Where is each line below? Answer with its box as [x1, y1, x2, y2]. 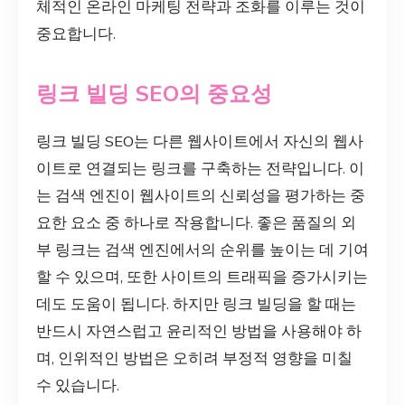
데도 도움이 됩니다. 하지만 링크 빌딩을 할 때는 [36, 294, 356, 316]
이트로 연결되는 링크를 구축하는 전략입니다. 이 [36, 158, 364, 180]
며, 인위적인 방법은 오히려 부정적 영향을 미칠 [36, 348, 353, 370]
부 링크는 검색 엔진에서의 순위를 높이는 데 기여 [36, 240, 369, 261]
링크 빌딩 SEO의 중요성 [36, 79, 272, 108]
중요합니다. [36, 23, 116, 44]
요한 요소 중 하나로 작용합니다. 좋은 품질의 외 [36, 212, 356, 234]
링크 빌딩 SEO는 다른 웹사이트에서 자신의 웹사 [36, 131, 363, 153]
